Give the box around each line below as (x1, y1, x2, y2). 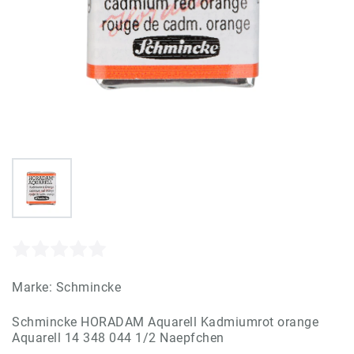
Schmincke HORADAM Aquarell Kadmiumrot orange (12, 314, 318, 330)
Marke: (12, 279, 56, 295)
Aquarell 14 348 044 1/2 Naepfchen (12, 330, 224, 345)
